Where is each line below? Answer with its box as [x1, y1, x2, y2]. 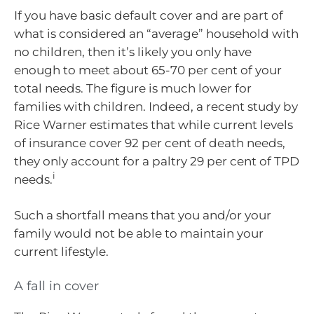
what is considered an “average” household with [14, 26, 299, 41]
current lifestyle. [14, 245, 109, 259]
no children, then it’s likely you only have [14, 44, 252, 59]
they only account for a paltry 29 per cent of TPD [14, 153, 299, 168]
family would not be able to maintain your [14, 226, 264, 241]
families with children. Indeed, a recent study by [14, 99, 298, 114]
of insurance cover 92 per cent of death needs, [14, 135, 285, 150]
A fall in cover [14, 278, 99, 294]
